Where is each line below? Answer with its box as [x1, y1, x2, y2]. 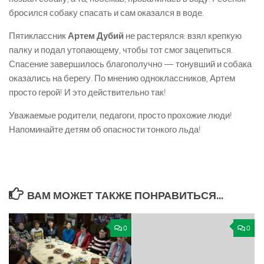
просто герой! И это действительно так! [9, 87, 166, 98]
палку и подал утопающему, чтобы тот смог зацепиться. [9, 45, 233, 55]
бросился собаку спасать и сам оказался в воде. [9, 8, 204, 18]
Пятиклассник [9, 31, 68, 41]
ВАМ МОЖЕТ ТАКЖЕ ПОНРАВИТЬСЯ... [27, 189, 223, 202]
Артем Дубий [68, 31, 126, 41]
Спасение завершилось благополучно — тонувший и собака [9, 59, 252, 70]
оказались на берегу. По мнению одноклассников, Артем [9, 73, 235, 84]
